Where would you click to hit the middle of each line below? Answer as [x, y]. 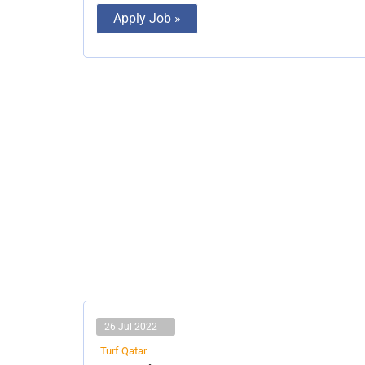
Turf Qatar [123, 350]
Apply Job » [147, 19]
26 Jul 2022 [131, 326]
